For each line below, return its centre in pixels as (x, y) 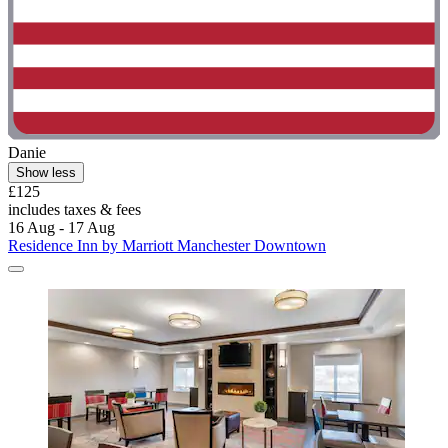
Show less (46, 173)
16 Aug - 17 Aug (61, 228)
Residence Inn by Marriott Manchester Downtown (167, 246)
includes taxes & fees (74, 210)
